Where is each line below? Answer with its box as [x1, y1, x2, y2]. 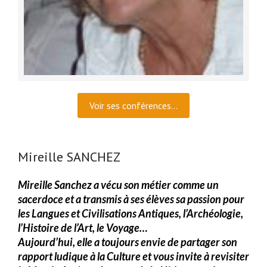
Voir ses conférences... [89, 100, 178, 111]
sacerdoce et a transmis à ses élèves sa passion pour [18, 193, 244, 206]
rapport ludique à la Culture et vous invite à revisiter [18, 250, 249, 263]
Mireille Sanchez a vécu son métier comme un [18, 178, 219, 191]
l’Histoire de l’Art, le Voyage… [18, 221, 148, 234]
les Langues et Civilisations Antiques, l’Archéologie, [18, 207, 243, 220]
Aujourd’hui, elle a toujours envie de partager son [18, 235, 237, 249]
